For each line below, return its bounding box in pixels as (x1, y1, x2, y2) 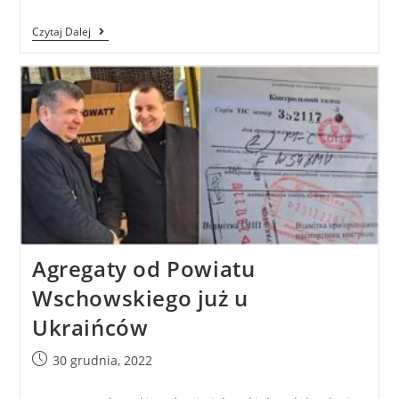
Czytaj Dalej (31, 23, 91, 39)
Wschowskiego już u (31, 282, 248, 313)
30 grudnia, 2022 (52, 351, 152, 369)
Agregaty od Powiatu (31, 253, 256, 283)
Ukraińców (31, 312, 149, 342)
